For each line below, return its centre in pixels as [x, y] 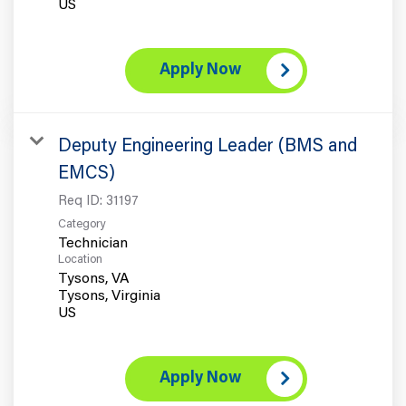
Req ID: [82, 201]
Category [82, 224]
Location [80, 259]
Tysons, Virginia [109, 296]
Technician [93, 243]
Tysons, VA [94, 279]
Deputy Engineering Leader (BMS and [208, 146]
